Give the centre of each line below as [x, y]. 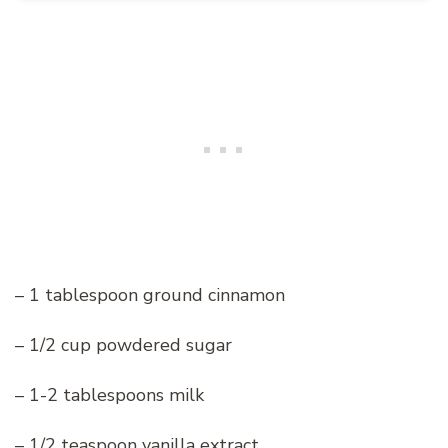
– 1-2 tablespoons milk [109, 395]
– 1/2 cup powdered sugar [123, 345]
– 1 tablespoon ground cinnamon [150, 295]
